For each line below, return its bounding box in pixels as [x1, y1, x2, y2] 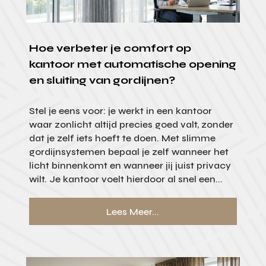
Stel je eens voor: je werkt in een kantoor [28, 105, 212, 117]
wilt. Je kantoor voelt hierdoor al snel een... [28, 173, 223, 185]
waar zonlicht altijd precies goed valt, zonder [28, 119, 233, 131]
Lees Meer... [106, 205, 160, 217]
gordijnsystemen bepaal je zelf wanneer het [28, 146, 229, 158]
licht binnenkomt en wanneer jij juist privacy [28, 160, 231, 172]
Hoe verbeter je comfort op [28, 42, 191, 55]
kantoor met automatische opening [28, 58, 236, 71]
